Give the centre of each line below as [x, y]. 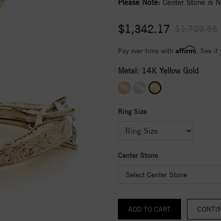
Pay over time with [147, 51]
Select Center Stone [156, 174]
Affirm [186, 49]
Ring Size [132, 111]
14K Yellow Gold [170, 71]
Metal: [130, 71]
